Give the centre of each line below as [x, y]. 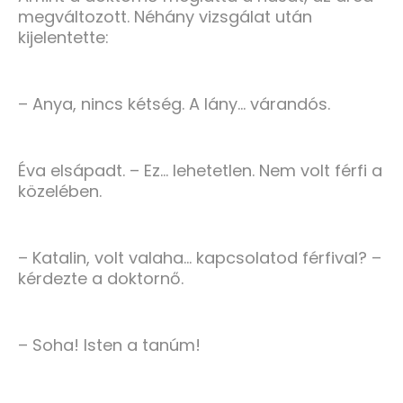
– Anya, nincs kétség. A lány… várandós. [174, 104]
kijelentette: [63, 38]
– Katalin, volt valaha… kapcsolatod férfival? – [200, 258]
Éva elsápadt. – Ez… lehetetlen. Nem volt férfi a [200, 171]
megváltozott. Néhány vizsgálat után [165, 17]
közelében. [60, 192]
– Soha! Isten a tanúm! [109, 345]
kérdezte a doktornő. [101, 279]
